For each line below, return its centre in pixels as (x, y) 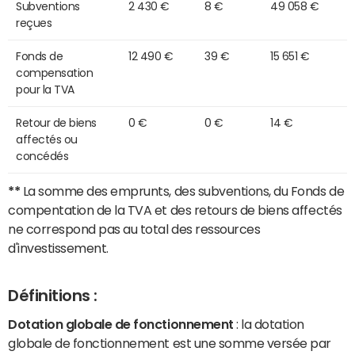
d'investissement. (58, 248)
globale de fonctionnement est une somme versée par (170, 343)
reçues (34, 23)
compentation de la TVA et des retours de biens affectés (175, 210)
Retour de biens (56, 123)
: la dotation (269, 324)
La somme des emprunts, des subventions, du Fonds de (182, 191)
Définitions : (53, 296)
